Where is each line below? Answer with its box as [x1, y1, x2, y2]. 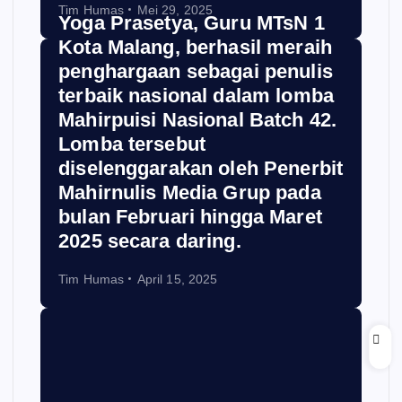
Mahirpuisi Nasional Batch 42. [58, 108, 337, 131]
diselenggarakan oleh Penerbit [58, 156, 344, 179]
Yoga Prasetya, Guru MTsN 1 [58, 11, 325, 34]
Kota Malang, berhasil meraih [58, 35, 333, 58]
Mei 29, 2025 [136, 2, 214, 17]
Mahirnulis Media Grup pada [58, 180, 321, 204]
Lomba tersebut [58, 132, 206, 155]
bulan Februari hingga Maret [58, 205, 322, 228]
